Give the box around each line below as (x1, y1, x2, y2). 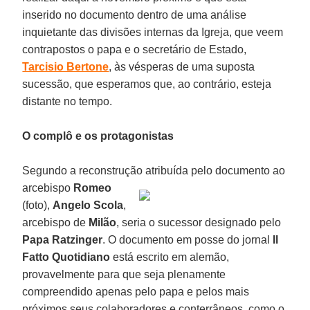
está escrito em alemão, (113, 250, 230, 263)
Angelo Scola (53, 199, 124, 211)
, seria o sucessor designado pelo (116, 216, 282, 228)
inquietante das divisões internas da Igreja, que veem (22, 26, 284, 38)
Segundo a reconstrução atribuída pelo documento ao (22, 164, 286, 176)
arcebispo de (22, 216, 89, 228)
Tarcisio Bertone (22, 60, 109, 73)
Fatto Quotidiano (22, 250, 113, 263)
